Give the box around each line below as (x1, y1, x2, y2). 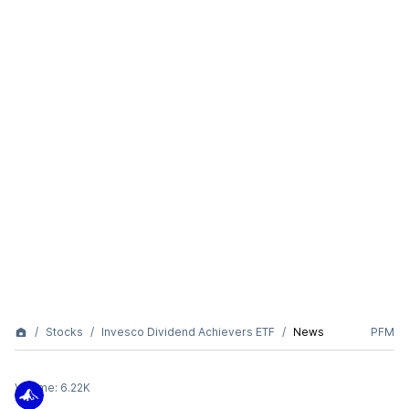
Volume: (15, 381, 60, 394)
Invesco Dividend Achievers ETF (101, 325, 275, 339)
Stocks (46, 325, 83, 339)
